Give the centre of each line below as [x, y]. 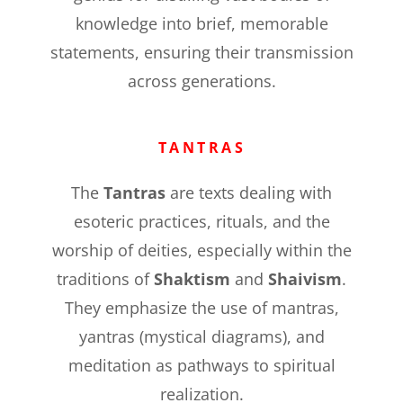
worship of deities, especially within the [201, 251]
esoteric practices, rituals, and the [201, 222]
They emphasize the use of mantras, [201, 308]
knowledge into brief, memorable [201, 24]
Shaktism [192, 279]
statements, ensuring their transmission [201, 53]
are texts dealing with [249, 193]
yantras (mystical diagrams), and [201, 337]
